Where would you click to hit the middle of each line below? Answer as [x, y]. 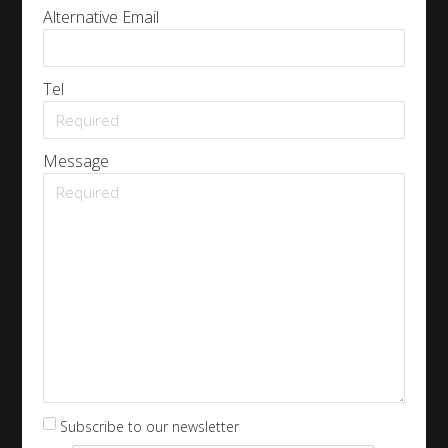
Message [75, 161]
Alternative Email [100, 17]
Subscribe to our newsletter [149, 426]
